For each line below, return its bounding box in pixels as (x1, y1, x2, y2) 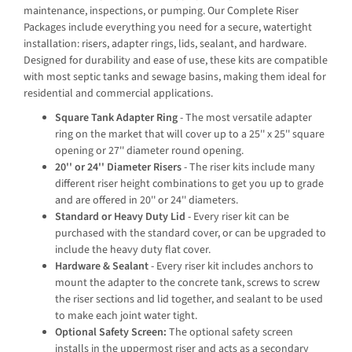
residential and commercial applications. (24, 85, 213, 101)
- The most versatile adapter (178, 110, 312, 126)
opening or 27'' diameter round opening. (55, 143, 244, 159)
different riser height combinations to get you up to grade (55, 176, 324, 192)
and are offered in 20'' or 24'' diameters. (55, 192, 238, 209)
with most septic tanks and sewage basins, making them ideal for (24, 68, 326, 85)
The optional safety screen (167, 324, 293, 341)
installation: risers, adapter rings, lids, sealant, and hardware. (24, 35, 306, 52)
